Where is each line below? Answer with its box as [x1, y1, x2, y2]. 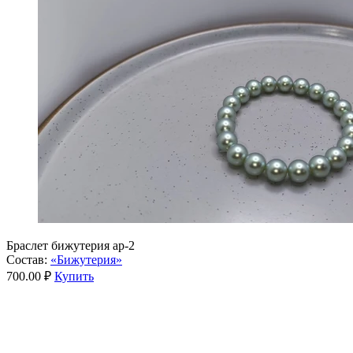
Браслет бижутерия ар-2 [6, 238, 135, 252]
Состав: [6, 252, 47, 266]
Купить [54, 269, 94, 283]
